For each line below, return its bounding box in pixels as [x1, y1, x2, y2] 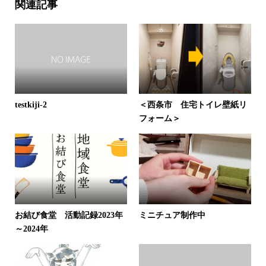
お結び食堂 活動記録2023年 [14, 210, 123, 220]
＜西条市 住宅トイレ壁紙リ [138, 100, 247, 110]
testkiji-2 [14, 100, 47, 110]
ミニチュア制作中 [138, 210, 205, 220]
